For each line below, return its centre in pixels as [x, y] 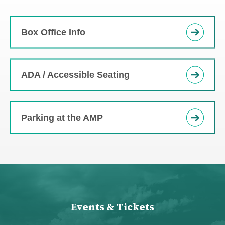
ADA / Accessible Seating [75, 74]
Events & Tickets [113, 207]
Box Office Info [53, 32]
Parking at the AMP [62, 117]
